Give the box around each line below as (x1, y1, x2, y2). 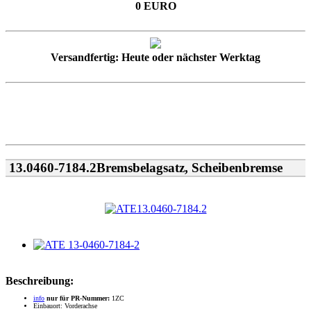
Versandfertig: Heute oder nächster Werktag (51, 51, 260, 64)
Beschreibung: (6, 274, 74, 287)
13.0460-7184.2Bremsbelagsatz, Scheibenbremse (6, 160, 283, 175)
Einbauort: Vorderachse (33, 301, 97, 310)
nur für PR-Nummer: (47, 294, 110, 302)
